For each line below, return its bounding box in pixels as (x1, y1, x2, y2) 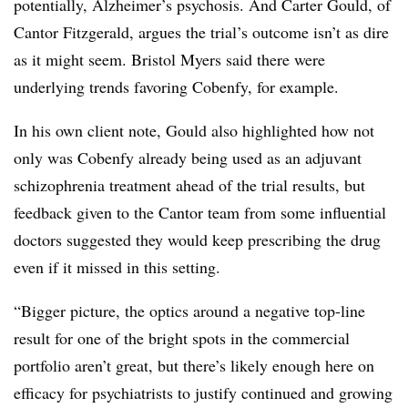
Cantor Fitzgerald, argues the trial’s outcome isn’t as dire (14, 21, 389, 43)
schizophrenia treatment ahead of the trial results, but (14, 174, 365, 196)
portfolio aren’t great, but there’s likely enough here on (14, 354, 374, 376)
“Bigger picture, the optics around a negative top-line (14, 300, 365, 321)
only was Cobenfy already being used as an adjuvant (14, 147, 362, 168)
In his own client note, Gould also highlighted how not (14, 119, 374, 141)
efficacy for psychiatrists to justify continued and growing (14, 382, 393, 403)
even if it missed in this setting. (14, 256, 220, 278)
